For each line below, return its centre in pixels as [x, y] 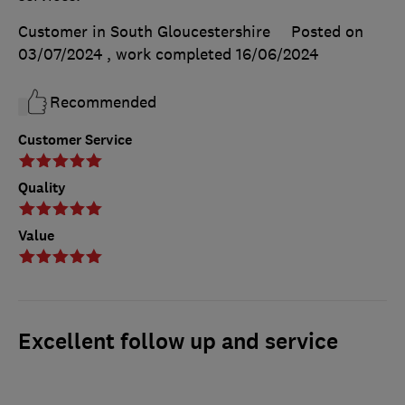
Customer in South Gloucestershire [144, 32]
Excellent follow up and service [178, 342]
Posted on [327, 32]
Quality [42, 188]
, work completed [171, 55]
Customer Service [75, 140]
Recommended [103, 103]
